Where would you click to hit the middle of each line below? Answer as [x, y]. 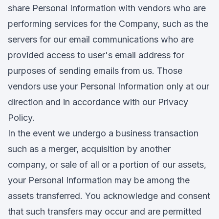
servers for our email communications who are [101, 39]
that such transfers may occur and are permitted [105, 211]
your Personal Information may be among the [99, 180]
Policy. [21, 118]
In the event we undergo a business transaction [103, 133]
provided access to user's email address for [96, 55]
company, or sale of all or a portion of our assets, [107, 164]
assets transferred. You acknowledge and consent [109, 196]
